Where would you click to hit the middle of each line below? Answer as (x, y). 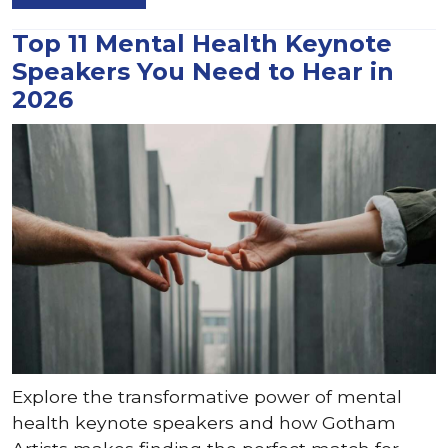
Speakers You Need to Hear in (203, 71)
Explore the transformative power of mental (207, 396)
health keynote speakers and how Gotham (204, 422)
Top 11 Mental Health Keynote (202, 43)
